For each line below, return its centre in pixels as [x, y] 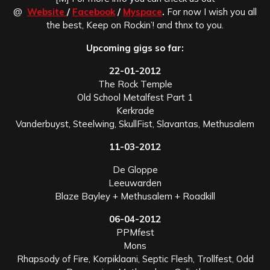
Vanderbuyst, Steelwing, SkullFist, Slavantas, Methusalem [135, 124]
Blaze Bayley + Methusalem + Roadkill [135, 196]
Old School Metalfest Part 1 [135, 97]
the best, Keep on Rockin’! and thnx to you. [135, 25]
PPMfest [135, 232]
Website [47, 11]
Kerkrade [135, 110]
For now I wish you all [212, 11]
